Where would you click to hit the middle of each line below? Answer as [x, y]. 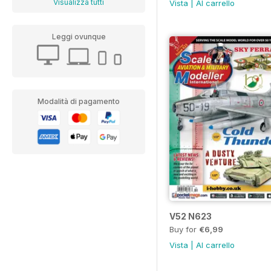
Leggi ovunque [79, 37]
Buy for [184, 230]
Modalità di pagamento [79, 101]
